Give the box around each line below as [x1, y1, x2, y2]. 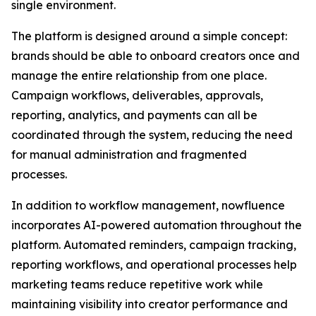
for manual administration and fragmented [11, 147, 247, 162]
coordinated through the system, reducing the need [11, 128, 293, 142]
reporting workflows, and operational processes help [11, 257, 297, 272]
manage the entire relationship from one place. [11, 68, 267, 83]
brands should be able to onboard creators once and [11, 49, 300, 63]
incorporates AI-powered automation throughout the [11, 218, 302, 232]
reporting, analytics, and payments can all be [11, 108, 257, 122]
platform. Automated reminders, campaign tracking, [11, 238, 296, 252]
